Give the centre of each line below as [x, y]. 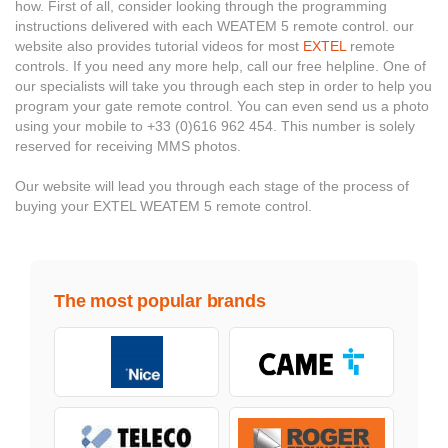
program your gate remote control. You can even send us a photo [222, 105]
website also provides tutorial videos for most [159, 45]
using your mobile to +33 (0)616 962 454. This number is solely [215, 125]
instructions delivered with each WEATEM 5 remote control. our [214, 25]
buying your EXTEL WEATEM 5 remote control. [163, 205]
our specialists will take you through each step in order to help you [223, 85]
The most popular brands [160, 300]
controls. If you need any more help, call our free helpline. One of [220, 65]
